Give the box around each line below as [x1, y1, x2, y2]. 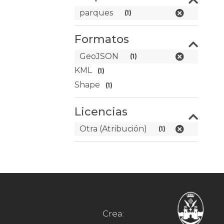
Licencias [74, 105, 128, 118]
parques [79, 8, 113, 17]
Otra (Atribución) [79, 124, 147, 133]
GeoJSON [79, 51, 119, 61]
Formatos [74, 32, 129, 46]
